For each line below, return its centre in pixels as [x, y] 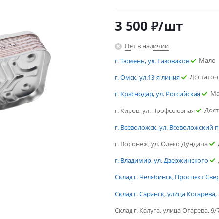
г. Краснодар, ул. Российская [158, 94]
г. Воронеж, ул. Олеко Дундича [161, 144]
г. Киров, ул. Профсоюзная [155, 110]
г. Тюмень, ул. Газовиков [152, 61]
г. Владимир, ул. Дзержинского [162, 160]
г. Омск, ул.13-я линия [147, 77]
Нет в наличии [147, 46]
